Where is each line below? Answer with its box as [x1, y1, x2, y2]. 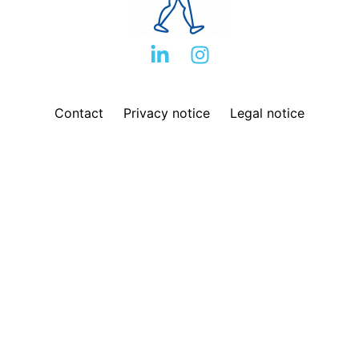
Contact [54, 105, 103, 122]
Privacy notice [123, 105, 210, 122]
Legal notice [230, 105, 305, 122]
